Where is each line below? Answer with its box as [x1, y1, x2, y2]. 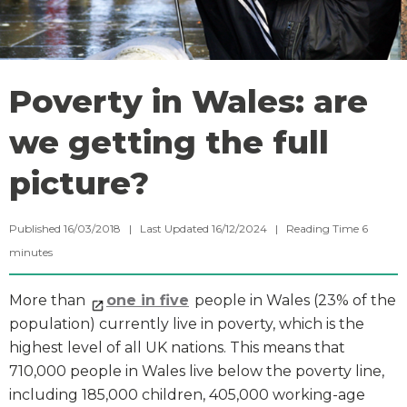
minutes [9, 245, 53, 260]
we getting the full [9, 123, 329, 163]
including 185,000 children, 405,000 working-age [9, 386, 365, 404]
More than [9, 292, 89, 310]
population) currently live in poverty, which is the [9, 315, 364, 333]
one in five [106, 292, 189, 310]
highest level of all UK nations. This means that [9, 339, 345, 357]
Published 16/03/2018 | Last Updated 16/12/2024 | [9, 222, 286, 236]
